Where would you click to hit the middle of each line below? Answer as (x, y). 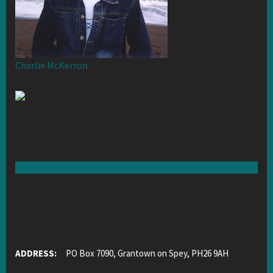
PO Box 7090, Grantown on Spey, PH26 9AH (144, 253)
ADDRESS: (37, 253)
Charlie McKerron (51, 65)
